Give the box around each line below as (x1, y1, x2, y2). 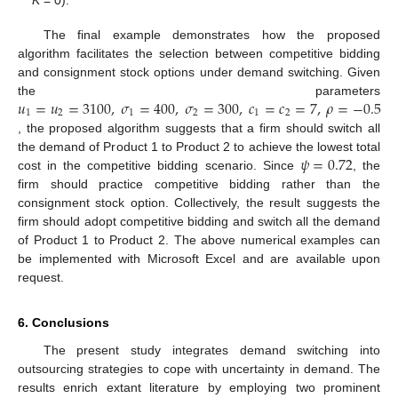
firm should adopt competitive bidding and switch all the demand (18, 213, 380, 228)
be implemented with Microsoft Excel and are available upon (18, 251, 380, 266)
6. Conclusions (18, 314, 109, 330)
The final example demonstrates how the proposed (43, 27, 380, 42)
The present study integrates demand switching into (43, 342, 380, 357)
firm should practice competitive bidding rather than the (18, 176, 380, 191)
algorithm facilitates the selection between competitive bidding (18, 45, 380, 60)
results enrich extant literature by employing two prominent (18, 379, 380, 394)
